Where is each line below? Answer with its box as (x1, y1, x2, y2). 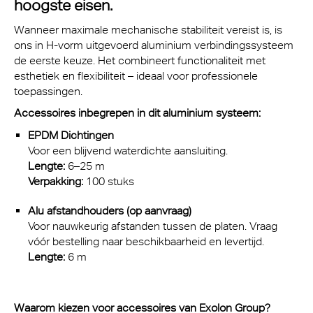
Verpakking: (28, 174, 83, 188)
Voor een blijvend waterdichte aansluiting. (28, 143, 228, 157)
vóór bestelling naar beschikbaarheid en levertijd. (28, 234, 264, 248)
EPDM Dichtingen (28, 128, 114, 142)
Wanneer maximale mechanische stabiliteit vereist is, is (14, 22, 282, 36)
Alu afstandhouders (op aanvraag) (28, 203, 191, 217)
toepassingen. (14, 84, 82, 98)
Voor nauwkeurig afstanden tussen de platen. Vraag (28, 219, 277, 233)
